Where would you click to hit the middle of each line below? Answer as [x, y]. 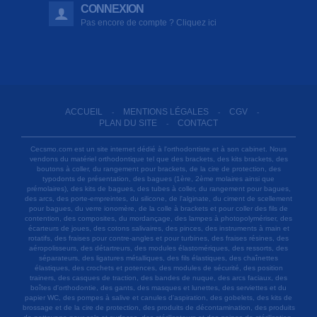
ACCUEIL [84, 111]
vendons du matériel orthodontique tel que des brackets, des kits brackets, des [158, 158]
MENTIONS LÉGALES [166, 111]
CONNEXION [112, 8]
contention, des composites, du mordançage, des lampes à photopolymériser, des [158, 218]
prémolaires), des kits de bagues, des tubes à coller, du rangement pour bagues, [158, 188]
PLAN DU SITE [128, 123]
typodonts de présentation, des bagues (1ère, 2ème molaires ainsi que [158, 178]
